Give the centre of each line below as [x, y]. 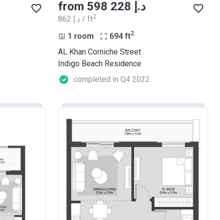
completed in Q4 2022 [112, 79]
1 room [81, 36]
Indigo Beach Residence [100, 63]
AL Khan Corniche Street [99, 52]
